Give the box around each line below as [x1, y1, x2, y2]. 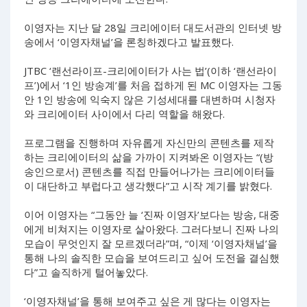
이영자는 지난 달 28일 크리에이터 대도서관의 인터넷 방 [24, 20, 282, 34]
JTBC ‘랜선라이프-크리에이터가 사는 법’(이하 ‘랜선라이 [24, 63, 277, 77]
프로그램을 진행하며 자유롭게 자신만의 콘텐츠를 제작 [24, 135, 274, 149]
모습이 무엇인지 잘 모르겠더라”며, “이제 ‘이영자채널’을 [24, 236, 278, 250]
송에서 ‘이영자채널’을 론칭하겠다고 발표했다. [24, 34, 234, 49]
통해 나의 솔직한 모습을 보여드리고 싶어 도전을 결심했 [24, 250, 280, 265]
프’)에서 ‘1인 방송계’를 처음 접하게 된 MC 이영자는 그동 [24, 77, 282, 92]
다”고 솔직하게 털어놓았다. [24, 265, 148, 279]
